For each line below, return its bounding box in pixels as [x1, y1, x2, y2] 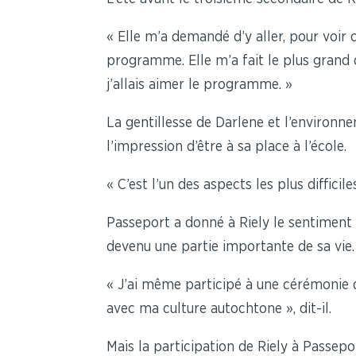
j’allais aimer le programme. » [106, 77, 293, 92]
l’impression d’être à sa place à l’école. [106, 139, 347, 154]
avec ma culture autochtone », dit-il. [106, 301, 332, 316]
